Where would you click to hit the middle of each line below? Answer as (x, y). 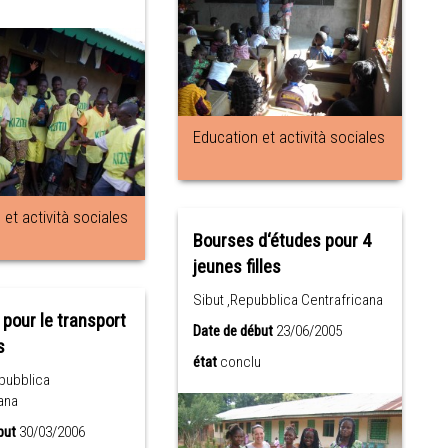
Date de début (233, 331)
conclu (241, 362)
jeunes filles (237, 267)
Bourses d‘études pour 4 (282, 241)
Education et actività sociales (289, 137)
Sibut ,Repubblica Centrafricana (288, 300)
